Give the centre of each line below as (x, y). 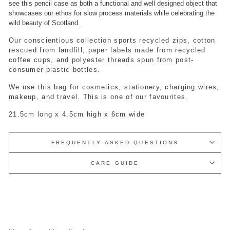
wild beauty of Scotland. (45, 23)
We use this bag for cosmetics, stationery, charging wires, (114, 87)
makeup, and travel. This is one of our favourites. (100, 97)
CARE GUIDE (115, 163)
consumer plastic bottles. (55, 69)
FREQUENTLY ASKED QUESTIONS (115, 142)
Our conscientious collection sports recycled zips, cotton (112, 40)
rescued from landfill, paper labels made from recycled (107, 50)
